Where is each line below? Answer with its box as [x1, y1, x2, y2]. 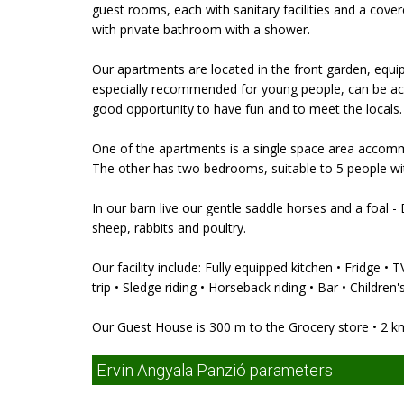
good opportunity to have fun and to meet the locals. [92, 100, 402, 117]
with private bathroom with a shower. [92, 21, 310, 38]
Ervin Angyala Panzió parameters [96, 361, 333, 380]
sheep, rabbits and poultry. [92, 219, 246, 236]
